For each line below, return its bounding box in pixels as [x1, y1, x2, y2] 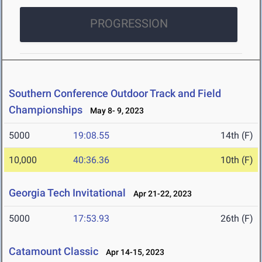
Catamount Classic [9, 245, 98, 258]
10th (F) [220, 154, 253, 166]
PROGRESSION [89, 16, 168, 31]
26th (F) [220, 213, 253, 225]
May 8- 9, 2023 [85, 106, 144, 116]
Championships [9, 104, 82, 116]
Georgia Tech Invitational [9, 187, 126, 199]
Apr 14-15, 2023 [101, 247, 164, 257]
